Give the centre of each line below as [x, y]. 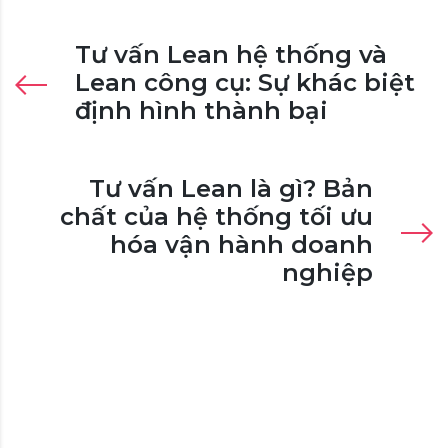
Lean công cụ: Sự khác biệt [245, 82]
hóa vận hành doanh [241, 244]
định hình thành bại [201, 110]
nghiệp [327, 272]
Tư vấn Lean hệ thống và [231, 54]
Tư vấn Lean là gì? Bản [231, 188]
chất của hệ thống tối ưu [216, 216]
